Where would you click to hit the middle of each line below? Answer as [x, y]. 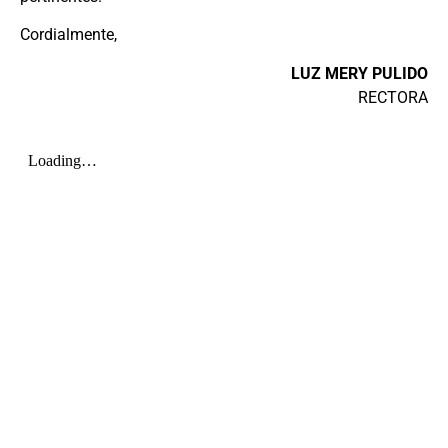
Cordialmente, [68, 35]
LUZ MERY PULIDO [359, 73]
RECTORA [393, 97]
